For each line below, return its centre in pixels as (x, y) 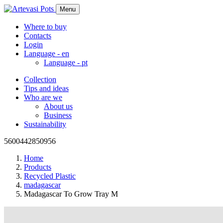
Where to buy (45, 27)
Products (38, 167)
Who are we (43, 97)
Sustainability (45, 124)
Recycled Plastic (50, 176)
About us (58, 106)
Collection (40, 79)
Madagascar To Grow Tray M (71, 194)
